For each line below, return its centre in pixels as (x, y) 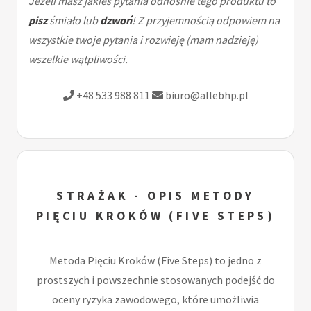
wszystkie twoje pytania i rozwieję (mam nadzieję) (143, 39)
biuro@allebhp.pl (205, 95)
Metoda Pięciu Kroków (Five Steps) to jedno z (155, 260)
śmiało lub (74, 20)
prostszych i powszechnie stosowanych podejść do (155, 279)
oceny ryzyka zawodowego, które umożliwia (155, 299)
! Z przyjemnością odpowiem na (206, 20)
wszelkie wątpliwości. (78, 59)
